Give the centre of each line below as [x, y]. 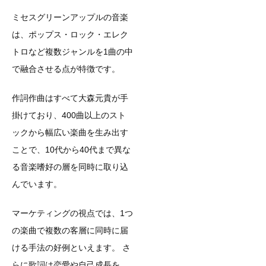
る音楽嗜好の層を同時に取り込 [70, 167]
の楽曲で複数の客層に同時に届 [70, 231]
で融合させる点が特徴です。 [66, 69]
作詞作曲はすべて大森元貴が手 [70, 98]
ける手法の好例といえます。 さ [71, 248]
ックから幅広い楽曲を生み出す [70, 133]
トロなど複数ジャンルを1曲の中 [72, 52]
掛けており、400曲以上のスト [69, 115]
